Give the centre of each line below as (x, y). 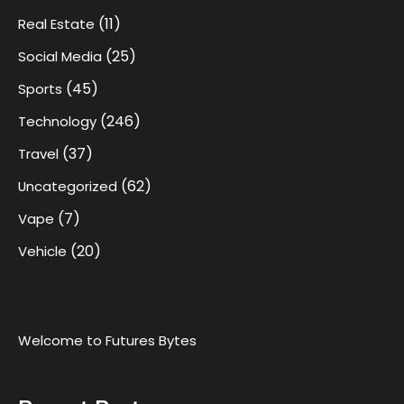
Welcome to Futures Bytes (107, 341)
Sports (40, 89)
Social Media (60, 57)
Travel (38, 154)
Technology (57, 122)
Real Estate (56, 24)
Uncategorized (68, 187)
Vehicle (42, 252)
